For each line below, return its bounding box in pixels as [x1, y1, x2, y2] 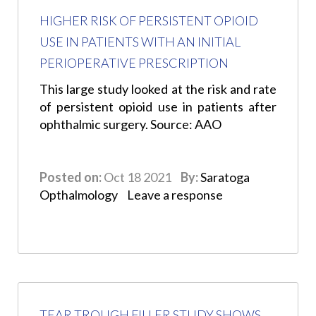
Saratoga [200, 169, 250, 186]
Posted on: [39, 169, 102, 186]
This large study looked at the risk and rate [39, 81, 276, 97]
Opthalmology [39, 187, 118, 203]
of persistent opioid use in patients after [39, 99, 276, 115]
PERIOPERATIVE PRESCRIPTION [39, 55, 229, 71]
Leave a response [127, 187, 223, 203]
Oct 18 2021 [102, 169, 174, 186]
